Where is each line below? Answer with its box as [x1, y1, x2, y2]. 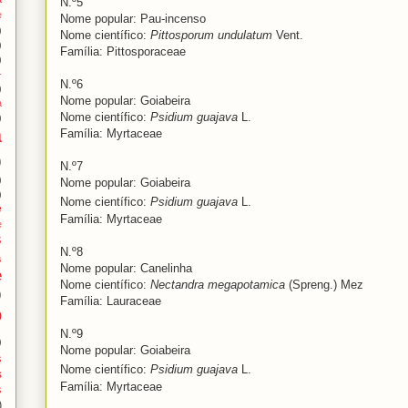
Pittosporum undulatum [150, 28, 272, 43]
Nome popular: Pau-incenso [60, 12, 209, 26]
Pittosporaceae [107, 45, 186, 59]
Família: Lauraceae [60, 294, 165, 309]
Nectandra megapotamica [150, 278, 285, 292]
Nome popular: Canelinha [60, 261, 192, 276]
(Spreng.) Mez [285, 278, 363, 292]
